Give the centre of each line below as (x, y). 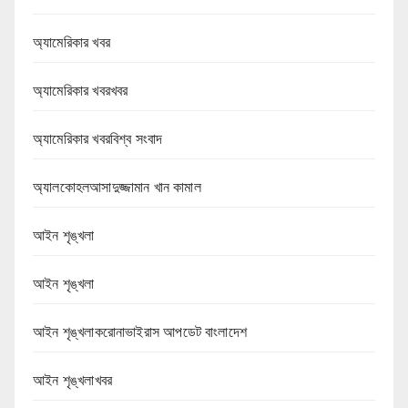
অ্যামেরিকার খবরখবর (81, 90)
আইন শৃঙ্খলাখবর (73, 380)
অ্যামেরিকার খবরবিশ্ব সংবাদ (98, 138)
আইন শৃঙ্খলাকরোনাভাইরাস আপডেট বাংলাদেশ (140, 331)
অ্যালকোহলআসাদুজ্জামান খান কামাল (117, 187)
